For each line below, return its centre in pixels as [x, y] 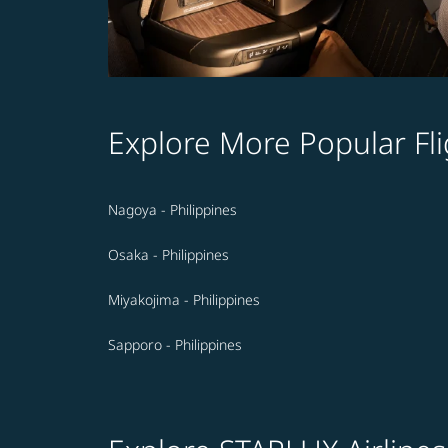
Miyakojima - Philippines [184, 300]
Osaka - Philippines [168, 255]
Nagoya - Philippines [172, 210]
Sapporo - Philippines [175, 345]
